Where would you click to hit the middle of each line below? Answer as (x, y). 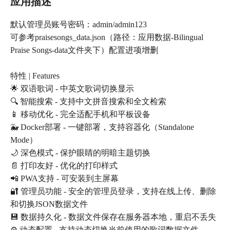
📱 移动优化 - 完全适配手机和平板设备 (80, 114)
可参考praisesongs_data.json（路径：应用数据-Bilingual (107, 37)
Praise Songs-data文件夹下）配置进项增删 (84, 50)
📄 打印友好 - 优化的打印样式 (64, 166)
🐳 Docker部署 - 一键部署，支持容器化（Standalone (102, 127)
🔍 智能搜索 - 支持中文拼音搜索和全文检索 (88, 102)
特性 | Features (35, 76)
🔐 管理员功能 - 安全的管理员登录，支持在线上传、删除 (113, 191)
